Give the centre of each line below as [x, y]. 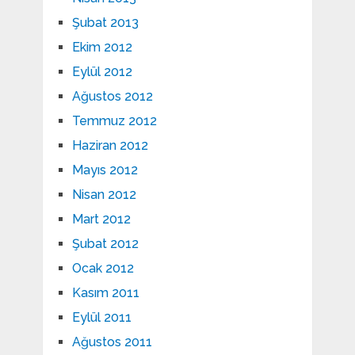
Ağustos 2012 [112, 97]
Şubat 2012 [105, 244]
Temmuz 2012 [114, 121]
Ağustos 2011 [112, 342]
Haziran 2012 [110, 146]
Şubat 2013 [105, 23]
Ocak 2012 [103, 269]
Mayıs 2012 [105, 170]
